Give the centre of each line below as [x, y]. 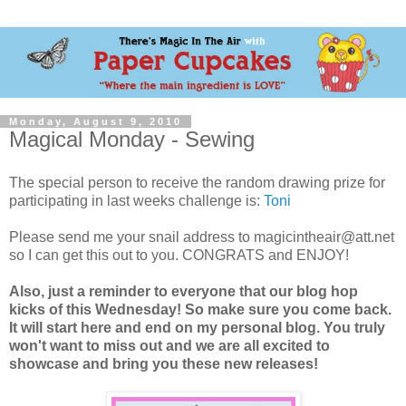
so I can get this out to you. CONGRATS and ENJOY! [179, 255]
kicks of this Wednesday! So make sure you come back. [200, 309]
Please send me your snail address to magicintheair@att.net [202, 237]
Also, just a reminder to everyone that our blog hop [184, 291]
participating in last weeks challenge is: [136, 200]
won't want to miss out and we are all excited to [169, 345]
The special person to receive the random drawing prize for [197, 182]
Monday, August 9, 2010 [96, 121]
